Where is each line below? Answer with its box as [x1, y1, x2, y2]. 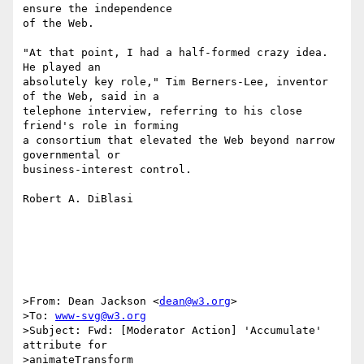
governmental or [23, 149, 120, 162]
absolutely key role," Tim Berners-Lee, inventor [23, 76, 328, 89]
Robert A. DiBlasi [23, 193, 133, 206]
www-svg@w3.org [55, 310, 146, 323]
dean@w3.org [159, 295, 231, 308]
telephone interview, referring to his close [23, 105, 302, 118]
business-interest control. [23, 163, 192, 176]
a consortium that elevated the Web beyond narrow [23, 134, 335, 147]
